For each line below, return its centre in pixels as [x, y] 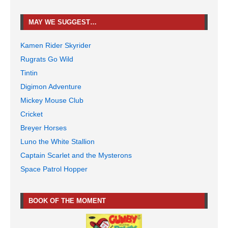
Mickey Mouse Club [52, 100]
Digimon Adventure [51, 86]
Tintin [29, 73]
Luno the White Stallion [58, 141]
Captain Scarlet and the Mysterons [76, 155]
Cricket [32, 114]
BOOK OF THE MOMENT [67, 201]
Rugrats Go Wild [47, 59]
